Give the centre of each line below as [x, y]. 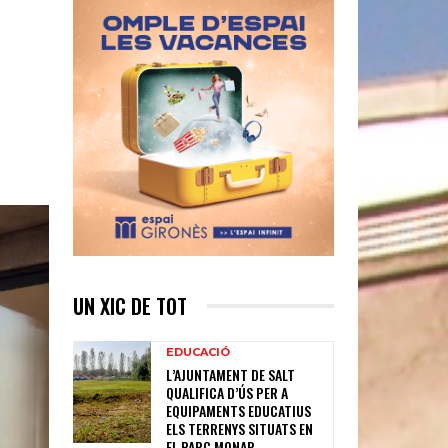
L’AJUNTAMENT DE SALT [231, 374]
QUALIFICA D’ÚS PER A [227, 392]
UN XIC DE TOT [130, 305]
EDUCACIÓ [198, 351]
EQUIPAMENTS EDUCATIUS [239, 410]
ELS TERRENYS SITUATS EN [240, 428]
